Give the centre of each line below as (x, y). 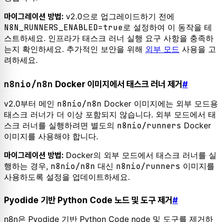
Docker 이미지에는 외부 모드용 (160, 103)
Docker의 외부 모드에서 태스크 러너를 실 (140, 155)
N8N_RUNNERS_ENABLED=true (63, 28)
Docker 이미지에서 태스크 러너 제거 (118, 84)
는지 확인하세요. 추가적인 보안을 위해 (75, 49)
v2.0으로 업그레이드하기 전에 (119, 17)
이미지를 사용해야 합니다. (51, 136)
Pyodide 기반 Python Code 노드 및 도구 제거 (88, 200)
